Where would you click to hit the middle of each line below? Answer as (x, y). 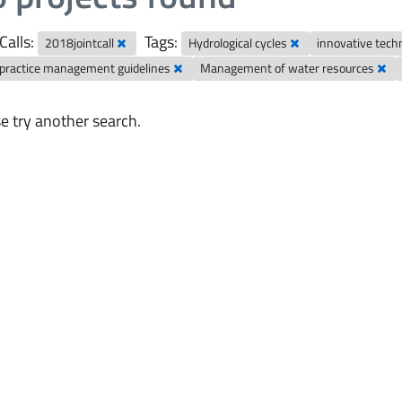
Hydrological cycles (240, 43)
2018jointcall (81, 43)
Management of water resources (289, 68)
